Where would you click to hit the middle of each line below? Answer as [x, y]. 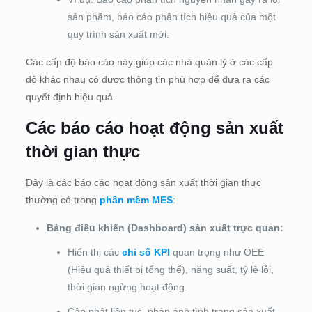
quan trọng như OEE [217, 252]
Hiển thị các [94, 252]
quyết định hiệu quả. [70, 97]
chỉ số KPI [146, 252]
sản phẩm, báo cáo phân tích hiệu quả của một [171, 17]
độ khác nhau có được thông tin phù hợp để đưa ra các [147, 80]
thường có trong [62, 200]
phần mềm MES [136, 200]
